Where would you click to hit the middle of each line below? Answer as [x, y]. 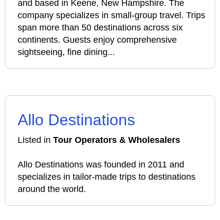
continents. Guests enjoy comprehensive [97, 40]
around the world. [52, 189]
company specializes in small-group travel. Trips [111, 15]
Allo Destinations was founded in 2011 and [101, 165]
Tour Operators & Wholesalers [117, 140]
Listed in [35, 140]
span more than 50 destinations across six [100, 27]
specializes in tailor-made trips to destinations [107, 177]
